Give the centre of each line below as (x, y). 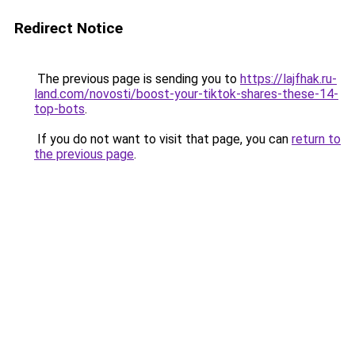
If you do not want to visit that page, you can (163, 139)
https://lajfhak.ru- (288, 79)
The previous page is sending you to (137, 79)
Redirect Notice (69, 28)
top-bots (59, 109)
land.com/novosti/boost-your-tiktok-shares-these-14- (186, 94)
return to (316, 139)
